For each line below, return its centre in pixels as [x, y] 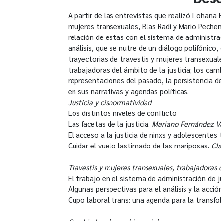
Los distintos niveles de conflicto [122, 112]
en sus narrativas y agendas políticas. [129, 91]
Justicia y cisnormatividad [110, 102]
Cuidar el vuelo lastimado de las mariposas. [140, 145]
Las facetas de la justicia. [110, 123]
